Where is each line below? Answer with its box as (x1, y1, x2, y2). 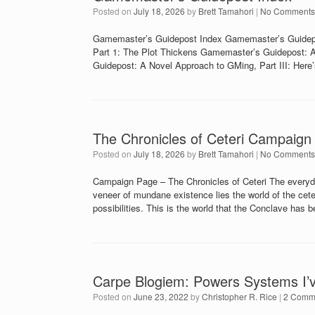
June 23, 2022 (134, 290, 188, 303)
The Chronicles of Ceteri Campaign (93, 128, 311, 149)
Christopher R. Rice (202, 290, 277, 303)
